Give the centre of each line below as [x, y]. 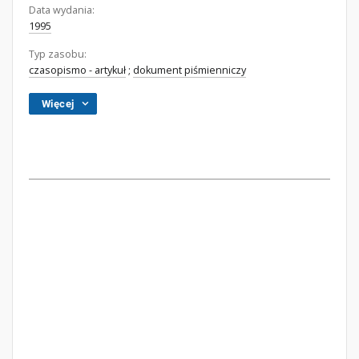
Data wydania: [62, 10]
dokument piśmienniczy [190, 70]
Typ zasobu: [58, 54]
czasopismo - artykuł [77, 70]
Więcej [58, 104]
